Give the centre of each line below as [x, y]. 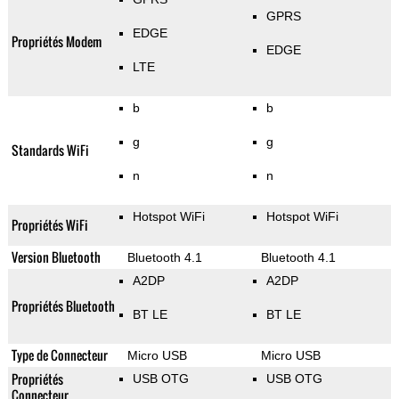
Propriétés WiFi [49, 225]
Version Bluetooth [56, 257]
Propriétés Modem [56, 42]
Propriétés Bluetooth [63, 306]
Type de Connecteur [59, 355]
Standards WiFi [50, 151]
